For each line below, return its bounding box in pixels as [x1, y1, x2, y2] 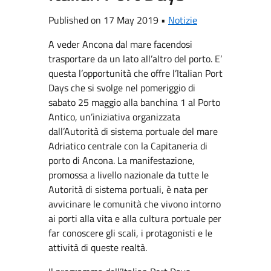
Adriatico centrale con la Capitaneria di [48, 139, 207, 153]
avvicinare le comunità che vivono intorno [48, 197, 221, 211]
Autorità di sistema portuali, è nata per [48, 182, 208, 197]
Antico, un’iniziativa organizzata [48, 109, 180, 124]
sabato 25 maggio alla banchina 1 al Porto [48, 95, 220, 109]
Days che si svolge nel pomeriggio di [48, 80, 195, 95]
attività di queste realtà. [48, 240, 147, 255]
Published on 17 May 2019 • [48, 13, 168, 27]
